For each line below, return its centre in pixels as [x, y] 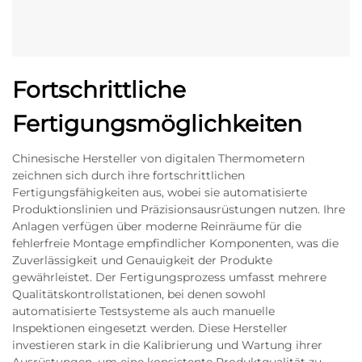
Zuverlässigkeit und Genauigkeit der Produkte [142, 260]
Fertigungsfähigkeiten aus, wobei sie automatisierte [160, 192]
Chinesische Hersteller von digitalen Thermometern [158, 158]
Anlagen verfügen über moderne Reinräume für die [157, 226]
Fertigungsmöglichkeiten [157, 124]
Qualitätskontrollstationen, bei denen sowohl [139, 294]
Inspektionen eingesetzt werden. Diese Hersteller [150, 328]
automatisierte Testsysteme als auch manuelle [143, 311]
